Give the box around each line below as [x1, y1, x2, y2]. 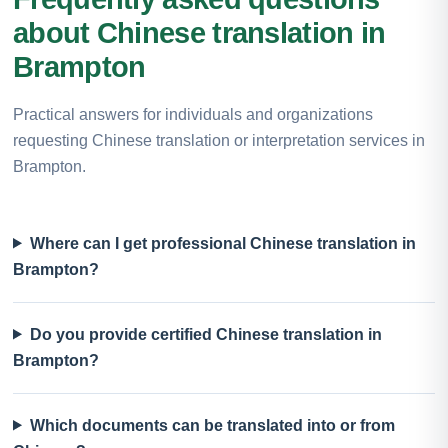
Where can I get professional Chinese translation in [29, 234, 416, 252]
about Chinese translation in [13, 16, 386, 49]
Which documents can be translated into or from [29, 416, 395, 434]
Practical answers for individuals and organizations [13, 105, 373, 123]
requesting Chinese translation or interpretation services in [13, 131, 425, 149]
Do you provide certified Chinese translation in [29, 325, 382, 343]
